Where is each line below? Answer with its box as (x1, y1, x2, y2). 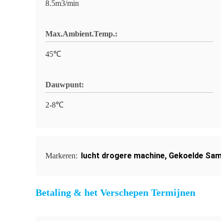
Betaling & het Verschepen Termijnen (36, 187, 195, 198)
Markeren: (45, 151, 79, 160)
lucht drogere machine (81, 151, 165, 160)
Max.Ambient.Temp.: (45, 30, 117, 38)
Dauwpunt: (45, 80, 84, 89)
